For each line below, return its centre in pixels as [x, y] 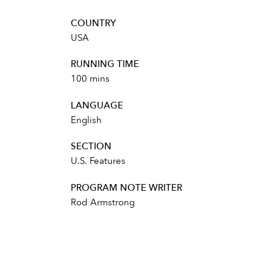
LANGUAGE [97, 105]
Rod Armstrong [102, 202]
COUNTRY [93, 23]
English [86, 120]
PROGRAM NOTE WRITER [126, 187]
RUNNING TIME [105, 64]
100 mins [90, 79]
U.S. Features [98, 161]
